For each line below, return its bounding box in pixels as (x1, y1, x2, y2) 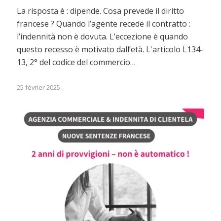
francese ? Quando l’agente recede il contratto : (16, 18, 190, 30)
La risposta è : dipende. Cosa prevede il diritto (16, 5, 184, 17)
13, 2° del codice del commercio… (16, 57, 136, 68)
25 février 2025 (16, 83, 60, 92)
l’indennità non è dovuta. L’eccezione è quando (16, 31, 188, 42)
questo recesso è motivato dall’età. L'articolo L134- (16, 44, 203, 55)
